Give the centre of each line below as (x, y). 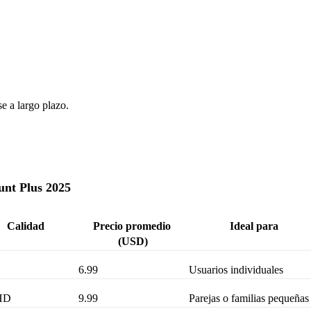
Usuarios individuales (236, 270)
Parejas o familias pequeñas (249, 299)
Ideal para (254, 226)
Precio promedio (132, 226)
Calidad (26, 226)
